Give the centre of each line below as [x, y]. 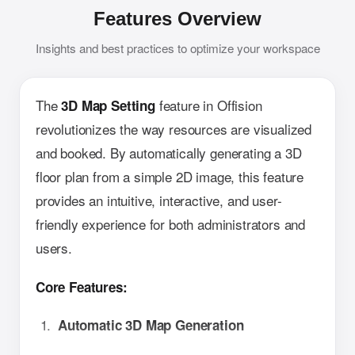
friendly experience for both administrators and [171, 224]
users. [54, 248]
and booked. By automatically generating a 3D [169, 153]
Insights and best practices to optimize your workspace [177, 48]
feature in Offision [208, 105]
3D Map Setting [108, 106]
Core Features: [82, 286]
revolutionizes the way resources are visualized [174, 129]
